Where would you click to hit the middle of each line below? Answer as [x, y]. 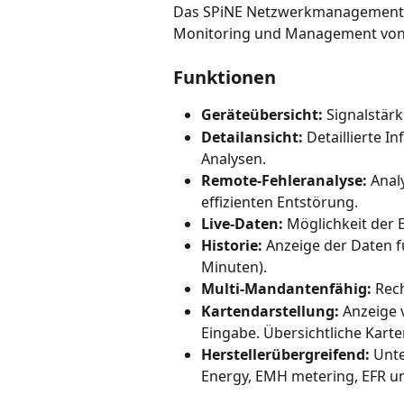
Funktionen [225, 78]
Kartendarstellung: [270, 311]
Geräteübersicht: [262, 115]
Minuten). [234, 267]
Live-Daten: [242, 223]
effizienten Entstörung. [280, 202]
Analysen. [234, 158]
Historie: [232, 246]
